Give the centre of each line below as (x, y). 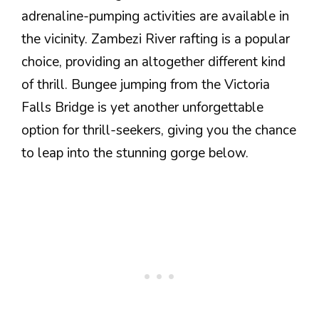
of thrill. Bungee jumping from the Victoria (146, 84)
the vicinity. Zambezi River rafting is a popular (156, 39)
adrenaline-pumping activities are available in (155, 16)
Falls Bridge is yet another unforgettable (142, 107)
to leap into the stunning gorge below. (135, 153)
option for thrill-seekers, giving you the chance (159, 130)
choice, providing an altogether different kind (153, 62)
